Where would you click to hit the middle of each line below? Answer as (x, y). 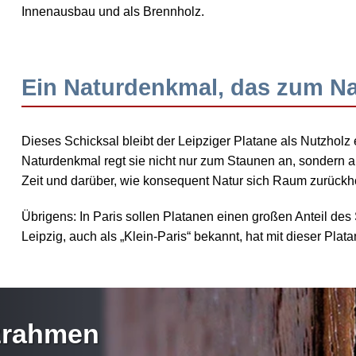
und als (120, 12)
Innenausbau (59, 12)
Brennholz (172, 12)
